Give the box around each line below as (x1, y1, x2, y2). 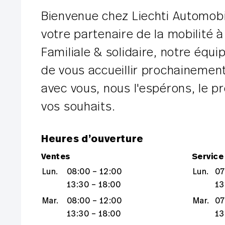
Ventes (41, 151, 70, 162)
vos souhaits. (41, 98, 116, 114)
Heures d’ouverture (41, 132, 144, 146)
